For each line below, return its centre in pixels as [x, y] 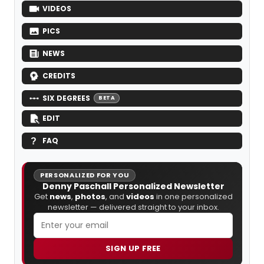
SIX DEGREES [66, 98]
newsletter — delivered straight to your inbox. [133, 207]
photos [90, 196]
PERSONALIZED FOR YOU [85, 175]
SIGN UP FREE [133, 248]
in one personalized [193, 196]
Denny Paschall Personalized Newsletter [133, 186]
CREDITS [59, 75]
